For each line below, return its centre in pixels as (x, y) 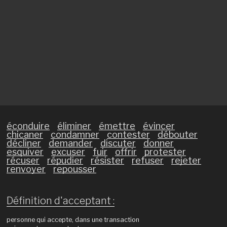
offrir (126, 152)
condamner (75, 135)
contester (128, 135)
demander (70, 143)
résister (107, 161)
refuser (147, 161)
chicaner (25, 135)
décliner (24, 143)
